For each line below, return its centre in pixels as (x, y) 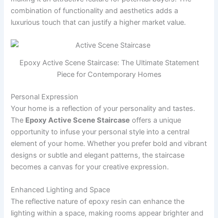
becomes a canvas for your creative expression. (90, 167)
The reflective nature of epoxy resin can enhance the (98, 201)
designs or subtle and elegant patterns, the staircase (98, 155)
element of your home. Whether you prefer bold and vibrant (109, 143)
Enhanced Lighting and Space (61, 190)
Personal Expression (45, 97)
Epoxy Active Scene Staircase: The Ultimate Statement (109, 63)
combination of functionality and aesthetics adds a (95, 10)
